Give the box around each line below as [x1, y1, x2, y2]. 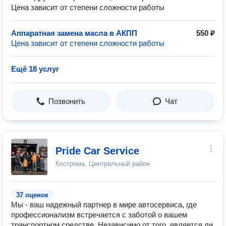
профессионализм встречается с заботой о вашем [11, 210, 187, 219]
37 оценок [16, 191, 48, 199]
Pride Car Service [55, 145, 139, 156]
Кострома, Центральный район [55, 160, 150, 167]
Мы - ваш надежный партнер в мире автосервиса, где [11, 200, 197, 209]
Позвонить [48, 97, 85, 105]
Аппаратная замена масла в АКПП [11, 29, 137, 37]
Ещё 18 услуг [11, 65, 59, 73]
